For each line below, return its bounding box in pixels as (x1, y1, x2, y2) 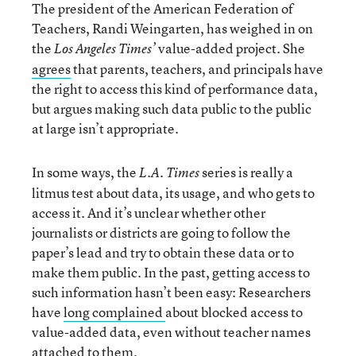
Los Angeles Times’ (54, 40, 156, 57)
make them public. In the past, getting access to (32, 263, 310, 281)
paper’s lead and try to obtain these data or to (32, 243, 294, 261)
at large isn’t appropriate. (32, 119, 179, 137)
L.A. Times (139, 164, 202, 181)
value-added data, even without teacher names (32, 323, 311, 341)
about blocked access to (165, 303, 303, 321)
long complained (64, 303, 165, 321)
